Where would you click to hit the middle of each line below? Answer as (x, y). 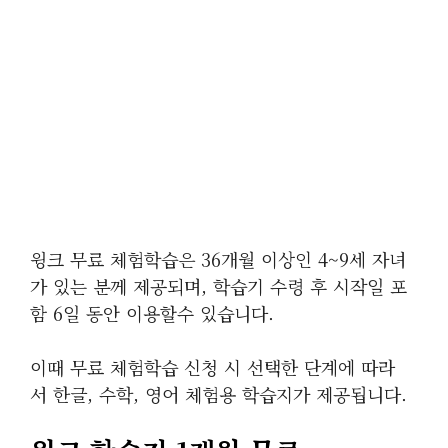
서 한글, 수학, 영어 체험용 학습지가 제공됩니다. (218, 394)
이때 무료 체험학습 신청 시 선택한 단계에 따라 (212, 367)
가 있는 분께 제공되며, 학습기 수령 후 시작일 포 (218, 286)
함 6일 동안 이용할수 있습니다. (155, 313)
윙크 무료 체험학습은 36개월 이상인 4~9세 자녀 (218, 259)
